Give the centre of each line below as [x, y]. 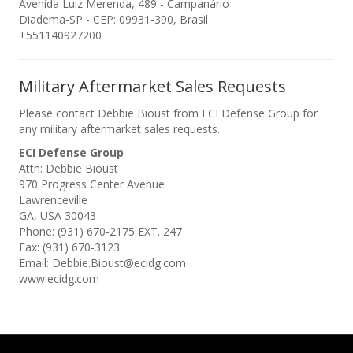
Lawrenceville [53, 200]
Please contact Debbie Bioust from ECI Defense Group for [168, 113]
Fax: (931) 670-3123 [69, 247]
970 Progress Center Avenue [92, 184]
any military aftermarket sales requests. [119, 129]
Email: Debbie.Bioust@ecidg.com [102, 263]
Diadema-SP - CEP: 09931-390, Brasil [113, 19]
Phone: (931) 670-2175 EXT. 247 [100, 231]
